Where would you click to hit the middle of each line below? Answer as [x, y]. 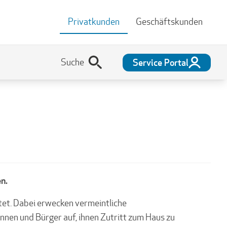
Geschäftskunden [169, 22]
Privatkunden [94, 22]
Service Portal [160, 62]
